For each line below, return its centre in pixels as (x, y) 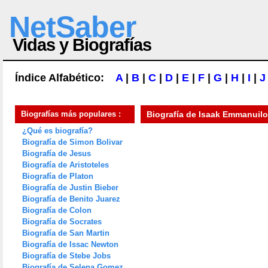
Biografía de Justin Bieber (70, 188)
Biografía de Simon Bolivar (72, 142)
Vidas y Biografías (82, 45)
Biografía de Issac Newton (70, 244)
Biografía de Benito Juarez (71, 199)
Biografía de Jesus (57, 153)
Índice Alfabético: (65, 78)
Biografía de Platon (58, 176)
